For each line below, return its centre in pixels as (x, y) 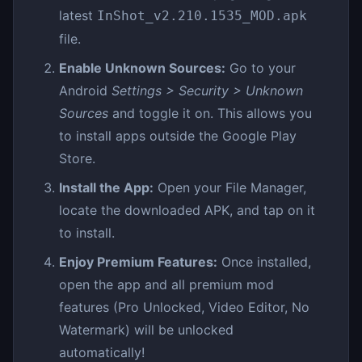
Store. (77, 159)
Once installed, (264, 262)
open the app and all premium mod (166, 285)
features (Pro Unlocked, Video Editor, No (184, 307)
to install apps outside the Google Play (178, 136)
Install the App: (106, 188)
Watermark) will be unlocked (146, 330)
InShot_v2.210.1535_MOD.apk (202, 16)
